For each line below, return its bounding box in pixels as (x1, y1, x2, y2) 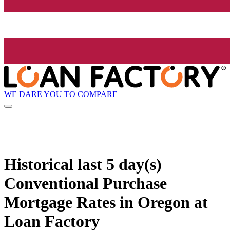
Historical (4, 155, 78, 174)
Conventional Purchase (4, 174, 167, 193)
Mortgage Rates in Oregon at (4, 193, 208, 212)
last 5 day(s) (78, 155, 162, 174)
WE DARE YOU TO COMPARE (4, 89, 118, 99)
